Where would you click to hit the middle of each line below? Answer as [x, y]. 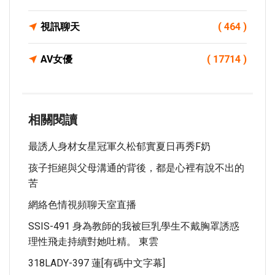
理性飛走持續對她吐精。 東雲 [93, 242]
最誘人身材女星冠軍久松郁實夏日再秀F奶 [119, 146]
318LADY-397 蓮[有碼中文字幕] [97, 263]
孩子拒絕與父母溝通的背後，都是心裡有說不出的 [136, 168]
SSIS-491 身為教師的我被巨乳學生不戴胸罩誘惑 [134, 226]
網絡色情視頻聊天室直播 [82, 205]
